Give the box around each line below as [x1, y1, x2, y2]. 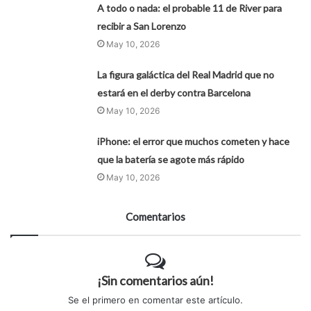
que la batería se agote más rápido [97, 153, 245, 166]
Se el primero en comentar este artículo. [68, 294, 243, 306]
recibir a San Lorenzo [97, 20, 187, 33]
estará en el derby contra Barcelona [97, 87, 251, 99]
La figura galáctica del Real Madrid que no [97, 69, 275, 81]
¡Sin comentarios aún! [97, 273, 214, 289]
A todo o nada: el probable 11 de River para [97, 2, 283, 15]
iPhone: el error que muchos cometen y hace [97, 135, 290, 148]
